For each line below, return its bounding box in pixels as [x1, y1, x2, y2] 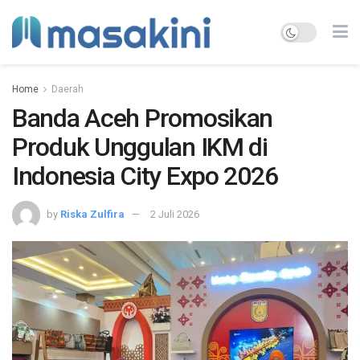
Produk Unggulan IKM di [12, 132, 268, 162]
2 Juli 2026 [150, 207, 199, 220]
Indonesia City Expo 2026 [12, 161, 278, 191]
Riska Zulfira [60, 207, 125, 220]
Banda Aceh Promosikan [12, 103, 273, 133]
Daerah [51, 84, 84, 95]
